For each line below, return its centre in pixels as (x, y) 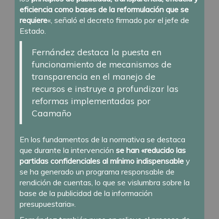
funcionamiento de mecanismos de (102, 64)
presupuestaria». (48, 204)
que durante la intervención (68, 150)
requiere (33, 20)
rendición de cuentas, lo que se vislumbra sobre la (105, 183)
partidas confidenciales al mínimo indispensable (102, 161)
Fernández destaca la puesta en (97, 52)
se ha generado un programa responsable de (97, 172)
